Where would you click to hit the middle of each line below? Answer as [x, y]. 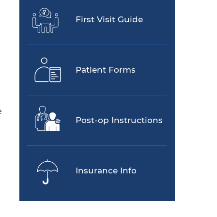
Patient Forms [106, 70]
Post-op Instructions [119, 120]
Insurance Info [106, 171]
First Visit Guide [109, 20]
